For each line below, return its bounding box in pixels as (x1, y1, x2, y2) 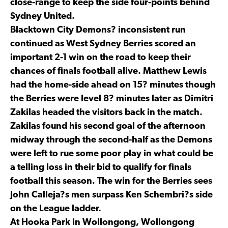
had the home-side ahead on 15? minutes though (10, 80, 216, 90)
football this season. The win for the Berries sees (10, 176, 212, 186)
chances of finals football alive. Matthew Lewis (10, 66, 207, 76)
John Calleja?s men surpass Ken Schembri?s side (10, 190, 213, 200)
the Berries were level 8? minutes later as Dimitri (10, 94, 213, 104)
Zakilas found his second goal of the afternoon (10, 121, 206, 131)
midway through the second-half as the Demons (10, 135, 212, 145)
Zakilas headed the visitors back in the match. (10, 107, 203, 118)
